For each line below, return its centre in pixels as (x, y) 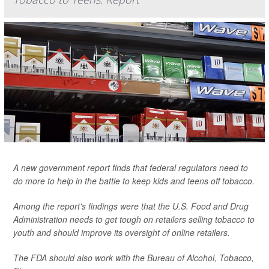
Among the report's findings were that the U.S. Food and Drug (131, 206)
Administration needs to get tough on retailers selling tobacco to (134, 219)
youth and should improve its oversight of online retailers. (122, 233)
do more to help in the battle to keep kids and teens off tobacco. (134, 181)
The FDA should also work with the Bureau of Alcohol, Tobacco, (134, 258)
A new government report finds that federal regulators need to (131, 168)
